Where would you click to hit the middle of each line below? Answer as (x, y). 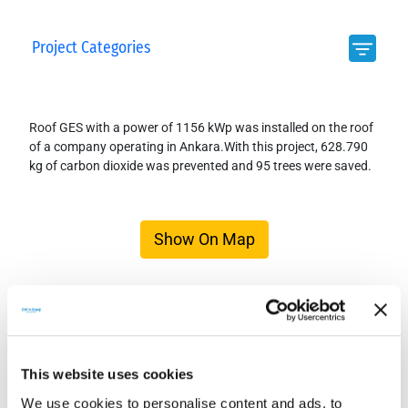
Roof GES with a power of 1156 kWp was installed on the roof (201, 127)
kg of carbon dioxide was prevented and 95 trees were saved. (200, 165)
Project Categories (91, 48)
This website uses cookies (107, 374)
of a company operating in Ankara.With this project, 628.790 (198, 146)
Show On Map (204, 239)
